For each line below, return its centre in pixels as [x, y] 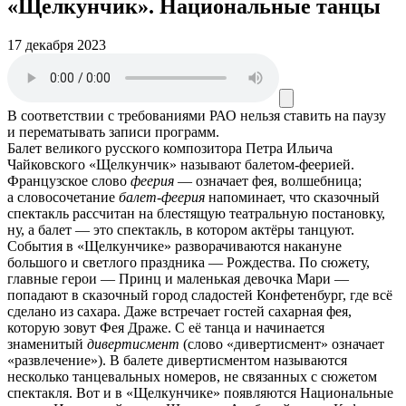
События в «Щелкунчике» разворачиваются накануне [174, 246]
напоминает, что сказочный [292, 197]
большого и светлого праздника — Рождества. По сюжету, [188, 262]
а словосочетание [63, 197]
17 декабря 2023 [57, 44]
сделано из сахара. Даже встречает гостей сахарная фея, [179, 311]
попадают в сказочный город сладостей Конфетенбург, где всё [200, 295]
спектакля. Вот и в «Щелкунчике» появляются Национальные [200, 392]
